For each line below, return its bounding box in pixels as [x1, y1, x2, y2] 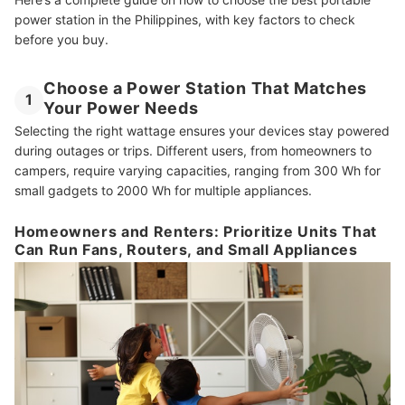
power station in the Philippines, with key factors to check [14, 12, 355, 28]
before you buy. [14, 32, 108, 48]
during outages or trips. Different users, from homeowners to [14, 143, 372, 159]
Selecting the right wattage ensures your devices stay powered [14, 123, 390, 139]
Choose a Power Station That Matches [43, 79, 368, 99]
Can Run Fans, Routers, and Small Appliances [14, 240, 358, 259]
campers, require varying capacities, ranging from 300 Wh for [14, 163, 381, 179]
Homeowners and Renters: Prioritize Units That [14, 222, 377, 241]
